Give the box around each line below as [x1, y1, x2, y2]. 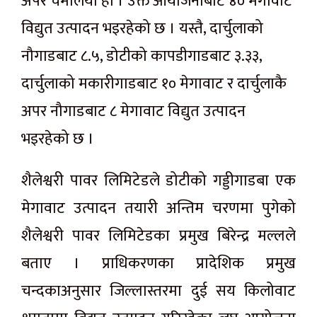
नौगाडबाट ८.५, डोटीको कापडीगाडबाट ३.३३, [21, 43, 262, 70]
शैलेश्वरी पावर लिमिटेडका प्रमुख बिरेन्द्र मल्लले [21, 223, 296, 250]
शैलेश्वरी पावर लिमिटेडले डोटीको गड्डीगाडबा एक [21, 168, 296, 195]
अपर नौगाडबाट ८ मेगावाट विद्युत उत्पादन [21, 98, 246, 125]
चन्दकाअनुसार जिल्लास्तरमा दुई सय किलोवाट [21, 278, 296, 305]
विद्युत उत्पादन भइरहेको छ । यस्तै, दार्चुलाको [21, 16, 263, 42]
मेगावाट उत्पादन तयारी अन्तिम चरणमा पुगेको [21, 195, 296, 222]
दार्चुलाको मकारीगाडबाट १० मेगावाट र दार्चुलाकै [21, 71, 287, 98]
